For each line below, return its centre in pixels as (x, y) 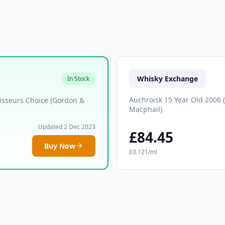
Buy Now (60, 146)
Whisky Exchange (167, 78)
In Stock (78, 79)
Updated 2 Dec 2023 (67, 127)
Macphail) (146, 109)
